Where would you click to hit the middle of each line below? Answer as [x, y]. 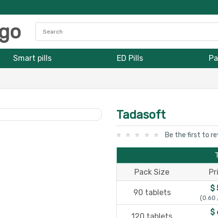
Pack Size [152, 172]
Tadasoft [141, 115]
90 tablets [152, 192]
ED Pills [130, 58]
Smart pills [33, 58]
